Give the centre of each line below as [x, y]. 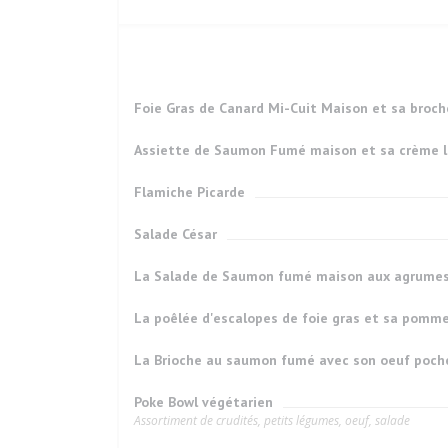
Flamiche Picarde [189, 192]
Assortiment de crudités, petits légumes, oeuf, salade [272, 420]
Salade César [175, 234]
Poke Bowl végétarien [203, 402]
